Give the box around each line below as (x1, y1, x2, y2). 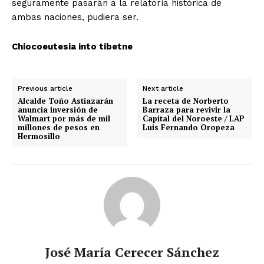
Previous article (18, 84, 72, 93)
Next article (143, 84, 184, 93)
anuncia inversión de (18, 104, 98, 115)
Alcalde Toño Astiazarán (18, 95, 113, 107)
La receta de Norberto (143, 95, 229, 107)
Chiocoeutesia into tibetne (12, 41, 133, 52)
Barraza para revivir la (143, 104, 231, 115)
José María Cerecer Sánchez (45, 243, 219, 261)
